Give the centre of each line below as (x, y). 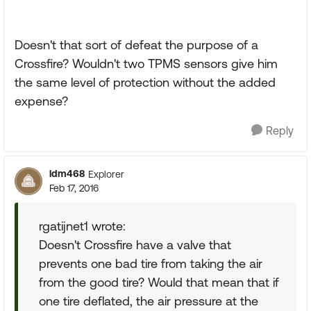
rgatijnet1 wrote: (82, 226)
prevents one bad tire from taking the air (151, 263)
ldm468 (67, 174)
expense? (41, 101)
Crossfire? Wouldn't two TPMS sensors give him (146, 64)
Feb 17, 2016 (74, 188)
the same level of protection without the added (145, 82)
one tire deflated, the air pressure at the (149, 301)
